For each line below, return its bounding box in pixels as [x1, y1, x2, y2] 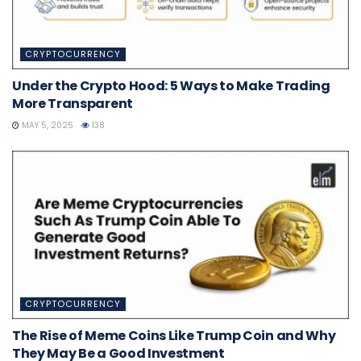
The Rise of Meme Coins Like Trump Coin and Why [12, 326, 336, 345]
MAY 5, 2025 [19, 118, 73, 131]
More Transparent [12, 93, 133, 113]
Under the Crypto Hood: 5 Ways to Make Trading [12, 76, 330, 95]
